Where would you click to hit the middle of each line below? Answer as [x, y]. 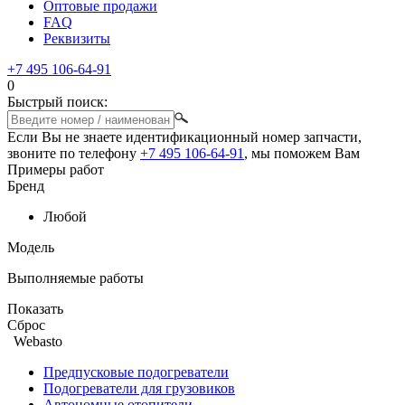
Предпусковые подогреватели [136, 372]
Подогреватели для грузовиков [139, 388]
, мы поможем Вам [302, 153]
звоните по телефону [74, 153]
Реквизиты [77, 38]
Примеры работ [56, 170]
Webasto [38, 341]
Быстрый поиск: [57, 102]
